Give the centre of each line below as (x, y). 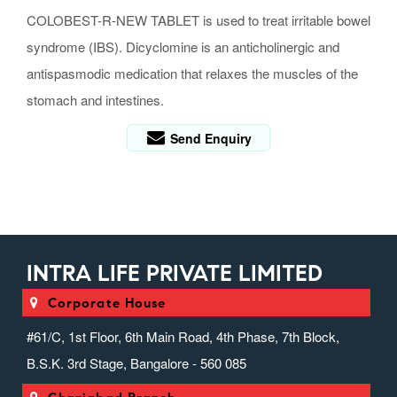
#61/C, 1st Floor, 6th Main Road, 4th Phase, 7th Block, (183, 337)
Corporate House (107, 304)
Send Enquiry (210, 139)
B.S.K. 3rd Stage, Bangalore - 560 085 (136, 363)
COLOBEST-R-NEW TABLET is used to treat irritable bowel (198, 20)
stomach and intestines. (95, 100)
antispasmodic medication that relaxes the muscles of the (192, 74)
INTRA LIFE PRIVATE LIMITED (175, 274)
